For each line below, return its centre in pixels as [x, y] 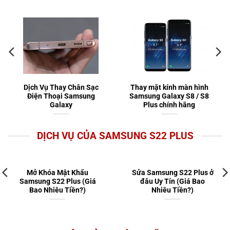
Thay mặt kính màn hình [169, 87]
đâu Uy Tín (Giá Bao [172, 181]
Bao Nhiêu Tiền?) [57, 190]
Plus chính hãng [169, 104]
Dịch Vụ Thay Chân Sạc [61, 87]
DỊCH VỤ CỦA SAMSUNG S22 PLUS [115, 136]
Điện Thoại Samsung [61, 96]
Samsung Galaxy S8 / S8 [169, 96]
